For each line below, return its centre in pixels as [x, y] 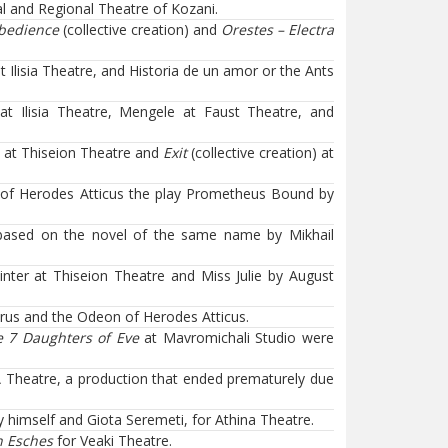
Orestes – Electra [277, 29]
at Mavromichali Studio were [236, 337]
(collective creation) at [260, 152]
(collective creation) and [140, 29]
